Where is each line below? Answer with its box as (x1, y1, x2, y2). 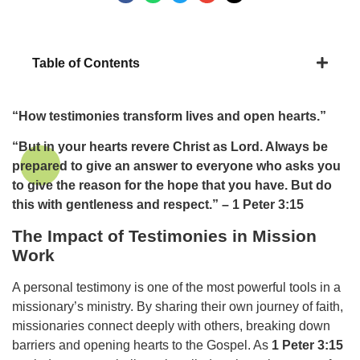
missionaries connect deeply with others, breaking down (12, 318, 330, 333)
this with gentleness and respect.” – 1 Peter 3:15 (12, 198, 304, 212)
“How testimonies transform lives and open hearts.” (12, 108, 326, 123)
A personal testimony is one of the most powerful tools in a (12, 280, 341, 294)
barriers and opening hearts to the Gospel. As (12, 337, 272, 352)
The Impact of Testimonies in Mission (12, 226, 317, 245)
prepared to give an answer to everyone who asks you (12, 159, 341, 174)
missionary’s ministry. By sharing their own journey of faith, (12, 299, 343, 313)
